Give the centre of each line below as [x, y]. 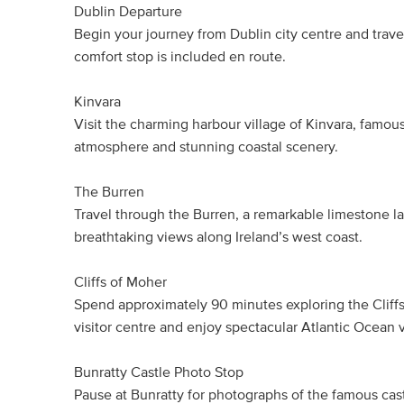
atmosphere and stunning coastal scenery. [206, 147]
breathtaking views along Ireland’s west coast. [218, 237]
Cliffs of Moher [120, 282]
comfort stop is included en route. [180, 57]
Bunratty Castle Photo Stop [159, 372]
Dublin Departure [128, 12]
